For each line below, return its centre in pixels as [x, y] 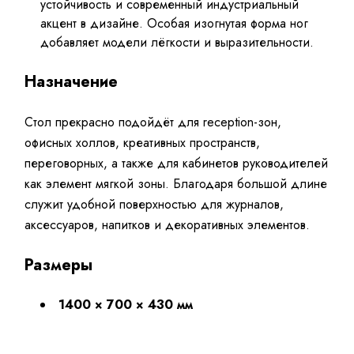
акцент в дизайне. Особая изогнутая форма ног [175, 24]
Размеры [59, 265]
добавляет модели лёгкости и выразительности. [177, 43]
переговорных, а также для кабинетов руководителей [177, 164]
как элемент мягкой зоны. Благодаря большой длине [176, 184]
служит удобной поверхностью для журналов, [154, 205]
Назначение [72, 82]
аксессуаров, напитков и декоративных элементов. [168, 225]
